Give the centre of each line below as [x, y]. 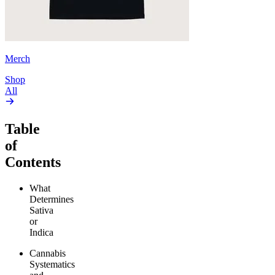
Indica [41, 233]
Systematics [52, 265]
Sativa [41, 211]
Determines [52, 199]
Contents [33, 162]
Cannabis [48, 254]
